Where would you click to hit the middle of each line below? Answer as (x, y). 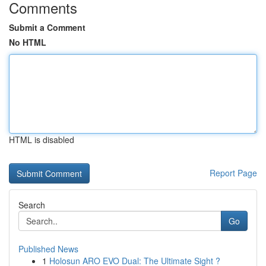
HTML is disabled (42, 140)
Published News (48, 249)
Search (32, 205)
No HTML (28, 42)
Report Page (233, 173)
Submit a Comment (47, 27)
